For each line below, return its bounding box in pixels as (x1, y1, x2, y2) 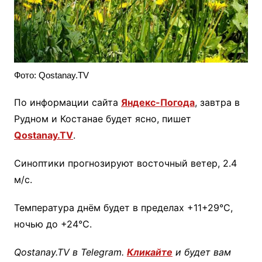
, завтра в (194, 96, 240, 109)
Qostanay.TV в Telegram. (13, 246, 127, 258)
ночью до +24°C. (13, 218, 92, 230)
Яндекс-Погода (120, 96, 195, 109)
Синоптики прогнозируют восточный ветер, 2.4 (13, 157, 237, 170)
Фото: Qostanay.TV (13, 70, 89, 81)
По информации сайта (13, 96, 121, 109)
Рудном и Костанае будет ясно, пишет (13, 113, 191, 125)
